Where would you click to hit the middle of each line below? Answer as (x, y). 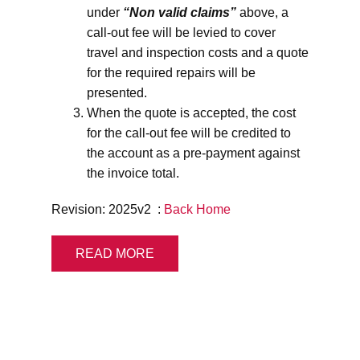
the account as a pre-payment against (193, 153)
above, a (262, 12)
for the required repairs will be (171, 73)
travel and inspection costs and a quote (198, 53)
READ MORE (115, 254)
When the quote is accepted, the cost (191, 113)
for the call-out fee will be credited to (189, 133)
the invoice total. (133, 173)
